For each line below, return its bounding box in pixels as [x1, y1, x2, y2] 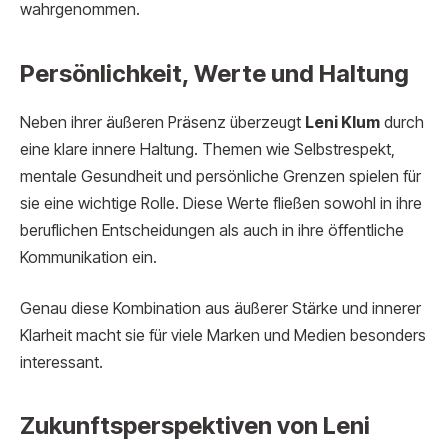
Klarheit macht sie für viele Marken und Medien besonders [20, 326, 426, 346]
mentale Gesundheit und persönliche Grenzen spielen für [20, 166, 421, 186]
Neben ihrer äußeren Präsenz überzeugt [20, 112, 305, 132]
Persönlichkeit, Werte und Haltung [20, 58, 409, 88]
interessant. [20, 353, 103, 373]
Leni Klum [305, 112, 380, 132]
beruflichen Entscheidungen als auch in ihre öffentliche [20, 220, 404, 240]
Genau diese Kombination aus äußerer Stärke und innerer [20, 299, 421, 319]
